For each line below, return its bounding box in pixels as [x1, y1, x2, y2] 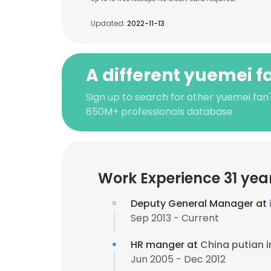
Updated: [91, 18, 127, 28]
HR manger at [131, 238, 200, 252]
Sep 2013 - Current [131, 211, 219, 225]
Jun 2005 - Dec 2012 [131, 252, 226, 266]
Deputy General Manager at [131, 197, 269, 211]
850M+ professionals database [86, 105, 233, 119]
